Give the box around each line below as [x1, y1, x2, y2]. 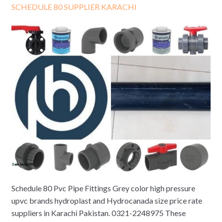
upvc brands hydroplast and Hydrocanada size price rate [11, 196, 202, 206]
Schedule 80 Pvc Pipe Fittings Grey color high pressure [11, 183, 195, 193]
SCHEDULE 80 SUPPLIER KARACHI [11, 2, 137, 12]
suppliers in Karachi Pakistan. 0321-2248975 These [11, 208, 186, 218]
